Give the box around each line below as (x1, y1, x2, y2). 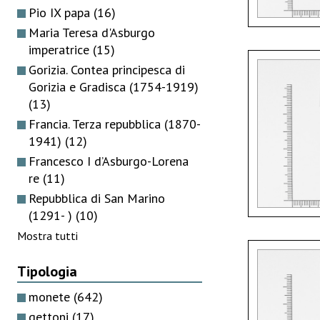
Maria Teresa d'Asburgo (29, 24, 155, 41)
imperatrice (29, 41, 93, 58)
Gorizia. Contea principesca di (29, 61, 185, 78)
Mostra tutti (17, 228, 78, 243)
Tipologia (17, 261, 77, 281)
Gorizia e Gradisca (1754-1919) (29, 78, 199, 95)
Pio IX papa (29, 4, 94, 21)
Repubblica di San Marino (29, 189, 165, 206)
